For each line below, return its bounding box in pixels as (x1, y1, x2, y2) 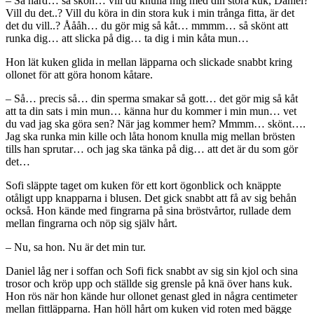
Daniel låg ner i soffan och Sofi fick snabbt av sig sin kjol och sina (6, 265, 298, 278)
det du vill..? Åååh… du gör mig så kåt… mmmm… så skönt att (6, 20, 288, 32)
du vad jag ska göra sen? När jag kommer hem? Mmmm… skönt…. (6, 118, 306, 130)
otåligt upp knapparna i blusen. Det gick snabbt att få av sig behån (6, 192, 296, 205)
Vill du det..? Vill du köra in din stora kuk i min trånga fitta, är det (6, 7, 294, 20)
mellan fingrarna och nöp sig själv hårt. (6, 217, 177, 230)
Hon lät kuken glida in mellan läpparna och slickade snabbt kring (6, 56, 292, 69)
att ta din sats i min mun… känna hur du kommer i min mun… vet (6, 105, 296, 118)
